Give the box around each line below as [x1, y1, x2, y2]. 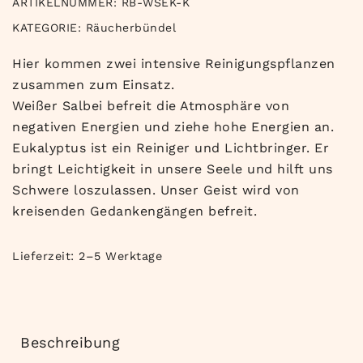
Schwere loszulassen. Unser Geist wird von [12, 182, 300, 199]
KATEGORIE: [12, 21, 86, 35]
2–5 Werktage [79, 250, 162, 263]
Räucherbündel [85, 21, 176, 35]
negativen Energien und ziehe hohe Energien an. [12, 119, 334, 135]
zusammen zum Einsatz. [12, 77, 175, 93]
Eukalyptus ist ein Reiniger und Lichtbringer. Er [12, 140, 329, 156]
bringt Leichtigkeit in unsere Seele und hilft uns [12, 161, 333, 177]
